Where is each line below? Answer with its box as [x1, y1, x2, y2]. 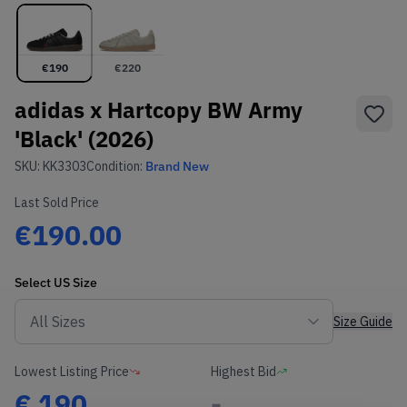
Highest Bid [211, 363, 276, 381]
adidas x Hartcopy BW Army [15, 95, 303, 125]
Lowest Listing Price [15, 363, 129, 381]
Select [15, 274, 54, 292]
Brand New [145, 158, 209, 175]
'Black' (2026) [15, 124, 154, 154]
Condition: [86, 158, 145, 175]
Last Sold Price [15, 194, 99, 212]
